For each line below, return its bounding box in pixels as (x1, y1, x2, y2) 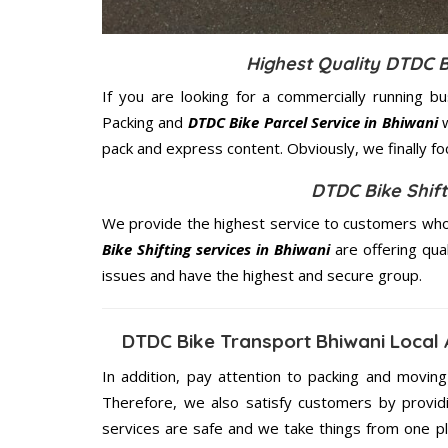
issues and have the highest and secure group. (102, 264, 422, 285)
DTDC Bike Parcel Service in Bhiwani (187, 111, 438, 132)
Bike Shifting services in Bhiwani (102, 238, 330, 259)
